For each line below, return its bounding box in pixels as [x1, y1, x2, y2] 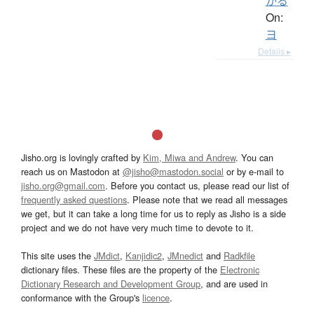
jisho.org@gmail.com [21, 178, 105, 192]
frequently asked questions [21, 192, 127, 206]
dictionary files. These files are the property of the [21, 262, 220, 276]
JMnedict [168, 248, 203, 262]
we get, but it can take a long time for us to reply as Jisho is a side [21, 206, 286, 220]
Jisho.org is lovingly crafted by [21, 150, 143, 164]
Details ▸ [258, 44, 291, 57]
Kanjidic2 [125, 248, 162, 262]
